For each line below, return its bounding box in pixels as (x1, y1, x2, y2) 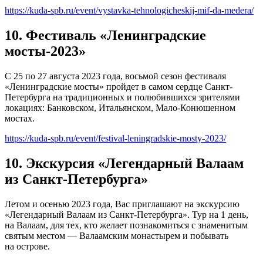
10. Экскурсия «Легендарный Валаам (5, 155, 244, 171)
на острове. (5, 241, 50, 251)
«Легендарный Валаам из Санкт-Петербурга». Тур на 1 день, (5, 209, 248, 220)
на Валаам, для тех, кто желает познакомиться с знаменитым (5, 220, 248, 230)
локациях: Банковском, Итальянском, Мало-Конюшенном (5, 102, 235, 113)
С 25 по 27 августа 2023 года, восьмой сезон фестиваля (5, 70, 226, 81)
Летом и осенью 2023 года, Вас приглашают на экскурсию (5, 198, 240, 209)
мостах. (5, 113, 35, 123)
